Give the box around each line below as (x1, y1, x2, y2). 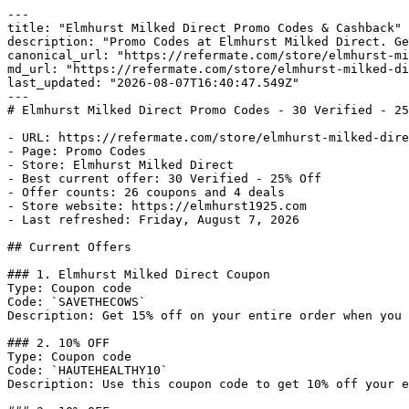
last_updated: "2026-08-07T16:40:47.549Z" (7, 76, 299, 89)
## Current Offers (7, 240, 131, 254)
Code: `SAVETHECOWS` (7, 295, 146, 309)
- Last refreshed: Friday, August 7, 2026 (7, 213, 299, 226)
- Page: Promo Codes (7, 144, 146, 158)
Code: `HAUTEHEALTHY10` (7, 363, 168, 377)
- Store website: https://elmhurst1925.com (7, 199, 307, 213)
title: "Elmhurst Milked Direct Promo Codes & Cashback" (7, 21, 402, 35)
